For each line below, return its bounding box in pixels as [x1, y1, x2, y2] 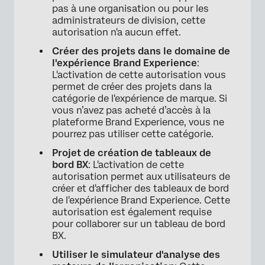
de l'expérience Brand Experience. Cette [52, 195, 230, 206]
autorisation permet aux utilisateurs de [52, 171, 230, 183]
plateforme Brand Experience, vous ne [52, 117, 224, 128]
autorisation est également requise [52, 206, 212, 218]
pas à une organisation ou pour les [52, 3, 209, 15]
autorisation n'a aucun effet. [52, 27, 181, 38]
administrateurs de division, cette [52, 15, 205, 27]
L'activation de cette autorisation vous [52, 69, 226, 81]
